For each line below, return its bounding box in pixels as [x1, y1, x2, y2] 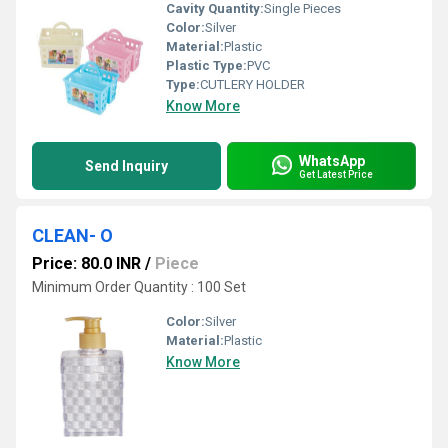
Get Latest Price [299, 168, 373, 180]
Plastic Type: [166, 58, 247, 73]
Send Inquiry [85, 158, 168, 174]
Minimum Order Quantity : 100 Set [32, 279, 246, 295]
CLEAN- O [32, 225, 113, 246]
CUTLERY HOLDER [200, 77, 305, 92]
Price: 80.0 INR [32, 254, 141, 273]
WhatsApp [299, 152, 365, 169]
